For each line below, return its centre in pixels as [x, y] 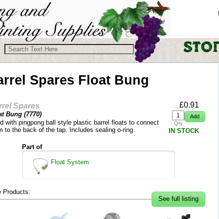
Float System [70, 162]
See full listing [178, 199]
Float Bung [114, 80]
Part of [32, 147]
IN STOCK [184, 131]
